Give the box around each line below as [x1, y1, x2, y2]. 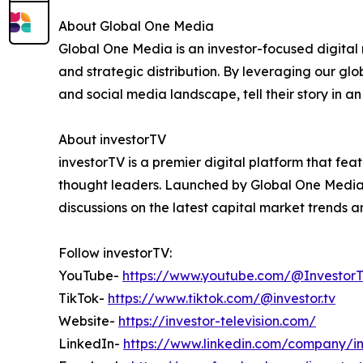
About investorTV [58, 131, 166, 148]
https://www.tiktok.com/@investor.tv [108, 290, 335, 307]
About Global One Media [58, 18, 214, 35]
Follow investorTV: [58, 245, 172, 262]
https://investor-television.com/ [118, 313, 316, 330]
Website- [58, 313, 118, 330]
